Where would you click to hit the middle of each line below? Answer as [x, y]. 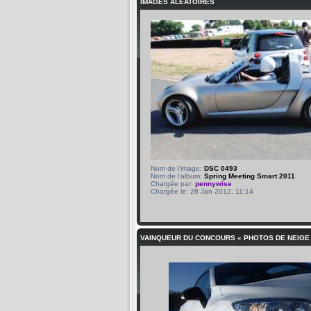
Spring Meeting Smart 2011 [250, 176]
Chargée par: [173, 183]
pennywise [213, 183]
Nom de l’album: [177, 176]
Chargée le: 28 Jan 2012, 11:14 [202, 191]
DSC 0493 [221, 168]
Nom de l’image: [177, 168]
